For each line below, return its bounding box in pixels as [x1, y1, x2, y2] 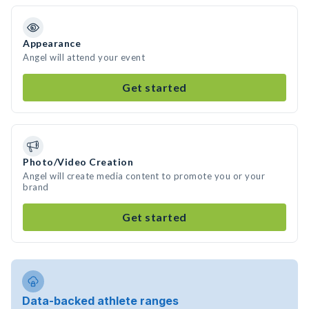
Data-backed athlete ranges [22, 294, 179, 308]
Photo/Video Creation [23, 156, 133, 168]
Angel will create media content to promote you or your [23, 170, 265, 181]
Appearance [23, 37, 81, 49]
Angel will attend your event [23, 52, 145, 63]
